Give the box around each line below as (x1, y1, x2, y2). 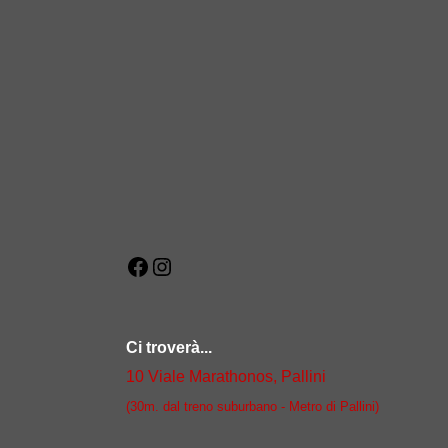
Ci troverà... (126, 339, 212, 357)
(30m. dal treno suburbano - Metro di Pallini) (126, 399, 379, 415)
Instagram (173, 260, 243, 278)
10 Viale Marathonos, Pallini (126, 368, 326, 386)
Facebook (149, 260, 220, 278)
